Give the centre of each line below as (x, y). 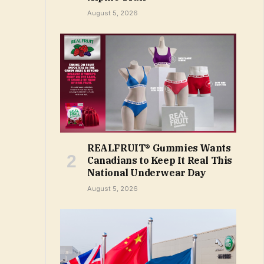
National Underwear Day (147, 173)
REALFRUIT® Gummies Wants (159, 148)
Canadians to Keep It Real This (160, 161)
